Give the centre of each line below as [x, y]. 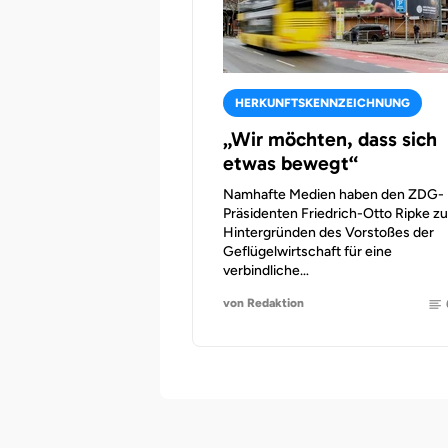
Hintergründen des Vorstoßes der [328, 232]
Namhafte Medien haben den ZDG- [333, 194]
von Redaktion [263, 302]
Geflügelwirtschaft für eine [307, 251]
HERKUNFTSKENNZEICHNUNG [322, 103]
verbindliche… [266, 270]
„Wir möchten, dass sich [330, 139]
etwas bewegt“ [290, 163]
